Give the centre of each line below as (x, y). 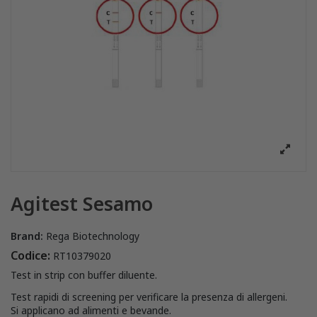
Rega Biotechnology (93, 236)
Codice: (30, 256)
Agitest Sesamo (82, 204)
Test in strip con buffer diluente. (84, 275)
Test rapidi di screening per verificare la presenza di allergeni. (149, 296)
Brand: (27, 236)
